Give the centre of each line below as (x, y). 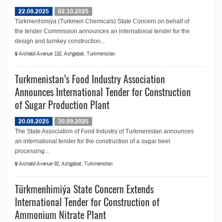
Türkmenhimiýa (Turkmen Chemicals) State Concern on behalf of (102, 21)
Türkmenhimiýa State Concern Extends (84, 189)
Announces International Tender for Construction (103, 92)
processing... (32, 151)
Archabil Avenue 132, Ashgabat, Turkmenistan (66, 54)
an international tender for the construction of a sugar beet (92, 141)
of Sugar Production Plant (62, 105)
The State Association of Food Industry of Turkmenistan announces (104, 131)
